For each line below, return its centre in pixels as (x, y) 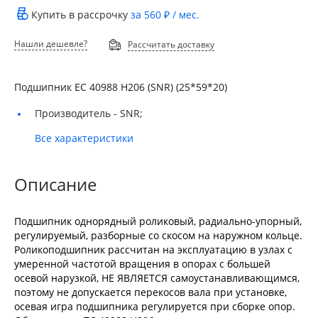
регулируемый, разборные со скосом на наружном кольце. (158, 235)
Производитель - (77, 113)
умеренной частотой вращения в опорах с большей (142, 264)
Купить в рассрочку (81, 14)
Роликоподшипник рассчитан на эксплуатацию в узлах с (153, 250)
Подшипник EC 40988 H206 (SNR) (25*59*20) (121, 87)
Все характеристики (84, 138)
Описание (55, 184)
